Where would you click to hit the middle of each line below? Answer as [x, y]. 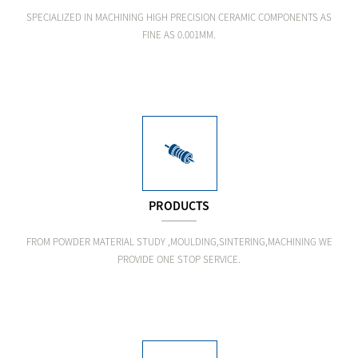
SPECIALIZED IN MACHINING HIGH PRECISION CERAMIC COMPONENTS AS [179, 17]
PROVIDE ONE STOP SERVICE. [179, 259]
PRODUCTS [179, 205]
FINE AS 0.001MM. [179, 35]
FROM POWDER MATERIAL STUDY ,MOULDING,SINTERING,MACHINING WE [179, 242]
